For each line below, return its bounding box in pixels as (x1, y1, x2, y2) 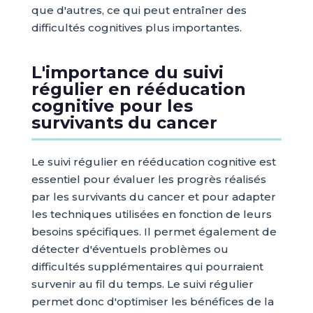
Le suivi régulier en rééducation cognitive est (31, 155, 276, 169)
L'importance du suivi (31, 62, 224, 83)
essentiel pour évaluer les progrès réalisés (31, 173, 266, 187)
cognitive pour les (31, 96, 193, 117)
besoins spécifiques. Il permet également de (31, 225, 277, 239)
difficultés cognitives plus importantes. (31, 21, 242, 35)
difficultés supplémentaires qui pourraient (31, 260, 263, 274)
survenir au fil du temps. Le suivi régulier (31, 277, 254, 291)
